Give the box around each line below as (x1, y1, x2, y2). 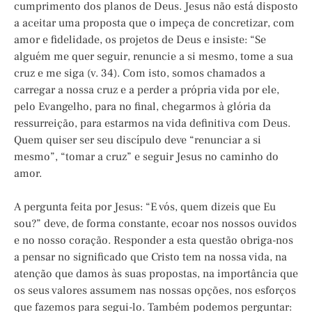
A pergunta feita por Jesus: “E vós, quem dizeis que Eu (14, 200, 276, 214)
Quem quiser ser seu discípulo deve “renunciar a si (14, 133, 261, 148)
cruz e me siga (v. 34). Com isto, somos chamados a (14, 66, 265, 81)
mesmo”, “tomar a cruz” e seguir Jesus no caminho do (14, 150, 279, 164)
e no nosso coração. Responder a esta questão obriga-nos (14, 233, 293, 248)
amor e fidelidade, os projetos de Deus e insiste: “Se (14, 33, 266, 47)
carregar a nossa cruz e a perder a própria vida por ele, (14, 83, 279, 97)
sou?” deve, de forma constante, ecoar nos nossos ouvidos (14, 217, 297, 231)
